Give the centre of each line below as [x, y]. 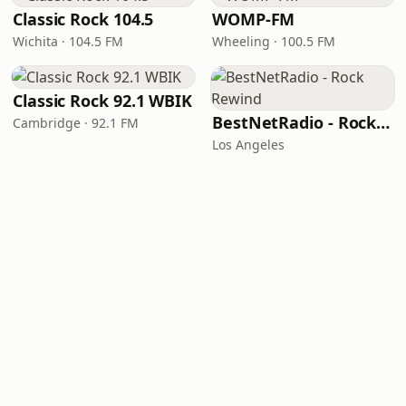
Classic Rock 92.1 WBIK [103, 101]
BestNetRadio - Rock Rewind [383, 122]
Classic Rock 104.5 [83, 19]
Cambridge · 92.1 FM [76, 123]
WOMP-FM [254, 19]
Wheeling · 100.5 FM [274, 41]
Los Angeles [248, 145]
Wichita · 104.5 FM [68, 41]
